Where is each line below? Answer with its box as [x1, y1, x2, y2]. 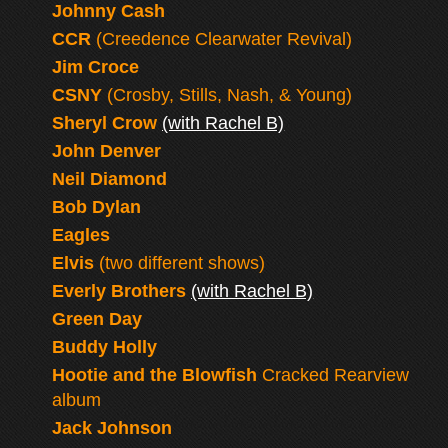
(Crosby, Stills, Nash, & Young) [102, 85, 353, 105]
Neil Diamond [52, 169, 168, 189]
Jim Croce [52, 57, 140, 77]
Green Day [52, 309, 143, 329]
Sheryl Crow [52, 113, 158, 133]
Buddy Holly [52, 337, 158, 357]
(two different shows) [94, 253, 266, 273]
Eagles [52, 225, 111, 245]
